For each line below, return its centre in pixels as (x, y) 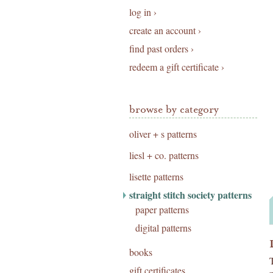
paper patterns (162, 209)
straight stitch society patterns (190, 195)
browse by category (174, 109)
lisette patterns (156, 176)
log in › (143, 12)
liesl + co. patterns (164, 155)
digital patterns (163, 228)
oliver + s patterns (163, 134)
